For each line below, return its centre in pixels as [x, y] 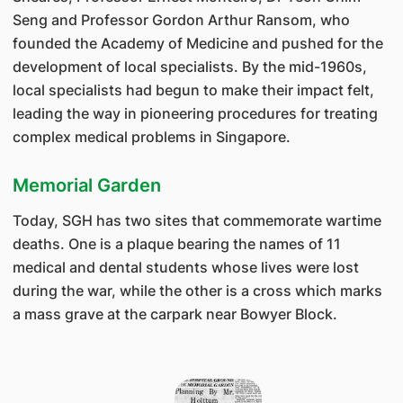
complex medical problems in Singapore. [151, 137]
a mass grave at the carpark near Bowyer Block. [175, 314]
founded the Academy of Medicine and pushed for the [197, 43]
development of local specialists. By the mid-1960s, [189, 67]
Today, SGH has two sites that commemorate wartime [197, 220]
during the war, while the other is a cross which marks [197, 291]
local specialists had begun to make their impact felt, [193, 90]
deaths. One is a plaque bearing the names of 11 [176, 244]
